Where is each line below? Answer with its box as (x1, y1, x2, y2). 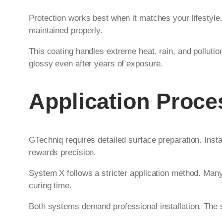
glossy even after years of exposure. (29, 59, 163, 69)
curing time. (29, 180, 72, 190)
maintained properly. (29, 26, 103, 36)
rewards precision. (29, 147, 97, 157)
